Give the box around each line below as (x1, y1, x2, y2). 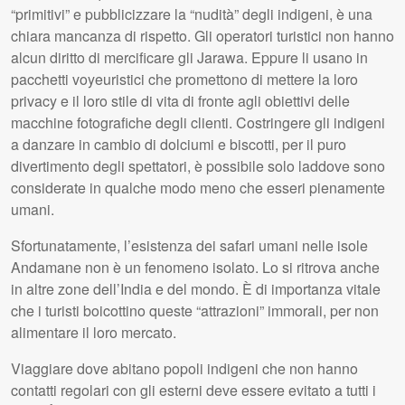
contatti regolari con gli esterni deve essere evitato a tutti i (11, 380, 376, 401)
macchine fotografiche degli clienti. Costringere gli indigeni (11, 112, 385, 134)
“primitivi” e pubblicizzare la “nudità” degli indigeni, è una (11, 4, 372, 25)
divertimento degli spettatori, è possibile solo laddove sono (11, 155, 385, 177)
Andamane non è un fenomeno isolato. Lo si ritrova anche (11, 257, 380, 278)
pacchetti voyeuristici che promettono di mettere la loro (11, 69, 358, 90)
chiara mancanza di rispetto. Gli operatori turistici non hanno (11, 25, 394, 47)
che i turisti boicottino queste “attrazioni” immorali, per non (11, 300, 379, 322)
